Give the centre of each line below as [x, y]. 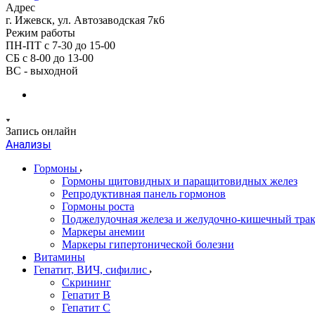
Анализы [28, 144]
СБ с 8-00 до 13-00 [50, 58]
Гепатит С [86, 308]
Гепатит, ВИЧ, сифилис [92, 270]
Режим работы [40, 33]
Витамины [59, 257]
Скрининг [86, 282]
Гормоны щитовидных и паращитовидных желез [180, 181]
